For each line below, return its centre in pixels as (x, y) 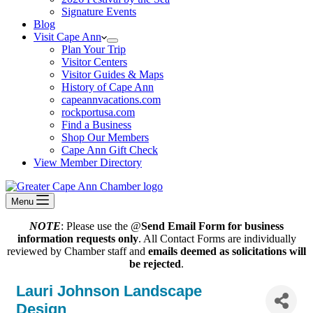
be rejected (155, 264)
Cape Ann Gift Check (110, 150)
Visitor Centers (94, 62)
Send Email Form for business (212, 226)
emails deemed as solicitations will (227, 251)
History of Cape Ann (108, 87)
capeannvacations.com (111, 100)
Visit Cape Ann (67, 37)
